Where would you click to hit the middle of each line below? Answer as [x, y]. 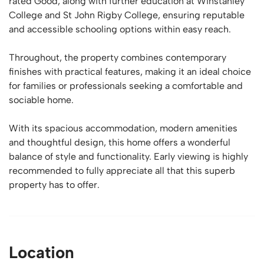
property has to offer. [54, 185]
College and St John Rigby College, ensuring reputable [127, 15]
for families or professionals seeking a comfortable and [126, 86]
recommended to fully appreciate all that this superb [122, 171]
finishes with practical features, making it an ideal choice [130, 72]
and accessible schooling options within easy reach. [120, 29]
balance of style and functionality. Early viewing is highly [128, 156]
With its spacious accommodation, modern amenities [123, 128]
